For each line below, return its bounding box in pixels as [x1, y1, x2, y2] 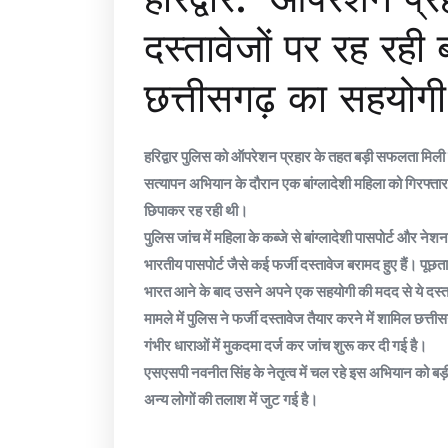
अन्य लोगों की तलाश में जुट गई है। [144, 390, 318, 409]
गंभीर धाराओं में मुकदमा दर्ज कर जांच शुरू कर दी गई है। [144, 336, 427, 355]
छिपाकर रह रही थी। [144, 201, 248, 220]
